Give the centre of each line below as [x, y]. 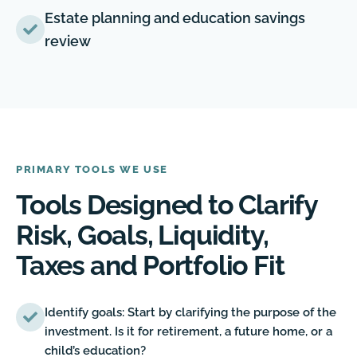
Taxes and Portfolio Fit [150, 266]
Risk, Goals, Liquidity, [142, 235]
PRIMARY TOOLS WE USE [92, 170]
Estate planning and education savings [175, 18]
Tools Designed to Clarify [167, 205]
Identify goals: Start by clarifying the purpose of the [190, 313]
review [68, 41]
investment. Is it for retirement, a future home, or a [188, 332]
